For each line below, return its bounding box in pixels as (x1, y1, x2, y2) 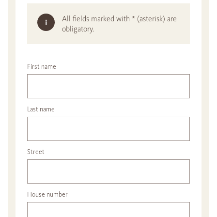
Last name (27, 105, 55, 113)
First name (27, 62, 56, 71)
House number (27, 190, 68, 199)
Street (27, 148, 45, 156)
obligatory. (62, 24, 94, 33)
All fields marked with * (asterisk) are (62, 14, 177, 23)
